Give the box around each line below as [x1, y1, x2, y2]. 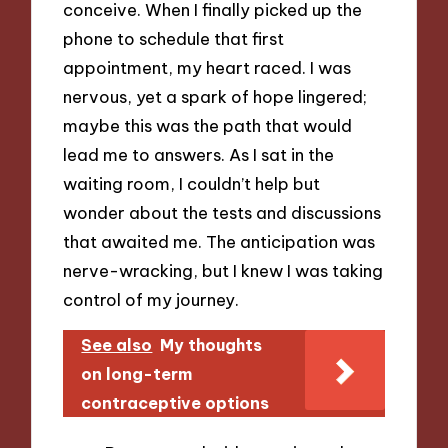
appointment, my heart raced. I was [63, 57, 352, 79]
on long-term [81, 363, 193, 384]
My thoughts [160, 334, 263, 355]
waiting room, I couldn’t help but [63, 173, 321, 195]
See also [81, 334, 153, 355]
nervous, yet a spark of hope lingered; [63, 86, 368, 108]
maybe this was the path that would [63, 115, 353, 137]
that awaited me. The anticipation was [63, 231, 376, 253]
